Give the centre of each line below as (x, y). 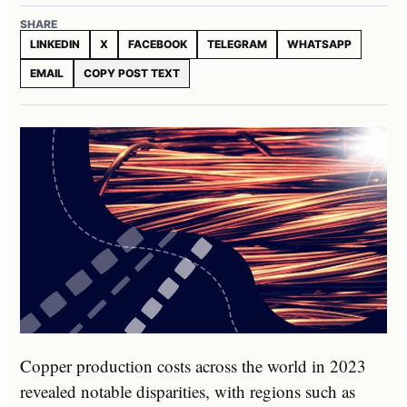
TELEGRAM (237, 44)
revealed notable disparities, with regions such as (188, 391)
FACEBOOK (158, 44)
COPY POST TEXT (132, 73)
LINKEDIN (55, 44)
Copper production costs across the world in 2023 (193, 365)
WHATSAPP (319, 44)
